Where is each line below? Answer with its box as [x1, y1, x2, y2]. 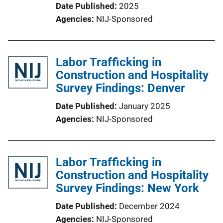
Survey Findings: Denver [56, 81, 185, 95]
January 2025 [119, 101, 170, 111]
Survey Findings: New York [56, 181, 199, 195]
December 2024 [119, 201, 180, 211]
